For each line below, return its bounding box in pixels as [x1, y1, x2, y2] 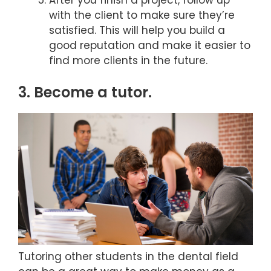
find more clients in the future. [49, 53, 207, 68]
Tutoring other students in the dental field [18, 249, 238, 264]
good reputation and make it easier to [49, 38, 250, 53]
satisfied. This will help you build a [49, 23, 225, 38]
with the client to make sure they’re [49, 8, 235, 23]
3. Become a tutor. [18, 82, 155, 102]
